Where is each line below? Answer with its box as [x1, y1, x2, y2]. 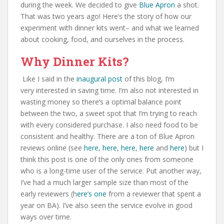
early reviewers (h [20, 188, 77, 198]
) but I [184, 142, 203, 152]
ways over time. [20, 211, 71, 221]
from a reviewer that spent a [106, 188, 201, 198]
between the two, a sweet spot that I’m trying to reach [20, 108, 197, 118]
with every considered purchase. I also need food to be [20, 119, 198, 129]
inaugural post [76, 73, 122, 83]
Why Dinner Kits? [20, 53, 129, 69]
